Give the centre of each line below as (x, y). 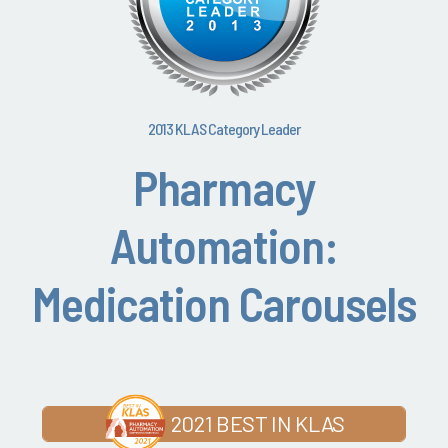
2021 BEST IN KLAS (257, 423)
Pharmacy (224, 187)
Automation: (224, 245)
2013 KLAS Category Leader (224, 129)
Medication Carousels (224, 303)
